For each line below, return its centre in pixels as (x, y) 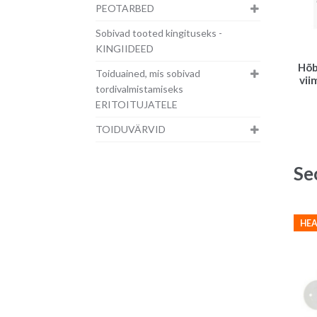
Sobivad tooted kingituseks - (158, 33)
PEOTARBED (125, 8)
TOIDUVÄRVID (130, 129)
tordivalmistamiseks (139, 89)
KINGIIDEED (124, 49)
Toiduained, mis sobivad (148, 74)
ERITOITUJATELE (136, 105)
